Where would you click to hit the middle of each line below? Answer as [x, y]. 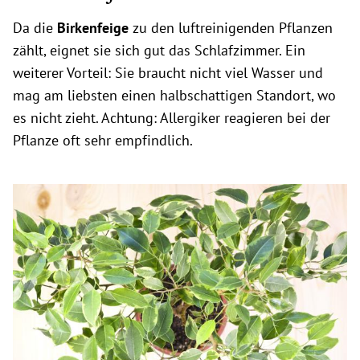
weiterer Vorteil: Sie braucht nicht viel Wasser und [168, 72]
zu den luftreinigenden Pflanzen [233, 27]
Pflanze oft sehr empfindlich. [104, 140]
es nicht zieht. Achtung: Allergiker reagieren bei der [172, 117]
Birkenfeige [95, 27]
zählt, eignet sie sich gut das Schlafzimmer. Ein [159, 50]
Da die [35, 27]
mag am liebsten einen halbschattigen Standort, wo [174, 95]
